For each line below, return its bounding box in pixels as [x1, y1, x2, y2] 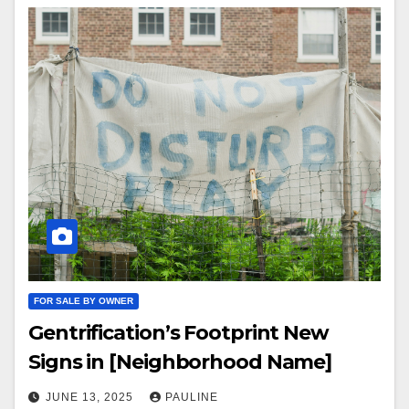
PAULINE [165, 391, 218, 404]
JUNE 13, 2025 [46, 391, 137, 404]
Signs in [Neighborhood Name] [28, 350, 332, 375]
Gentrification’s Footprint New [28, 320, 329, 346]
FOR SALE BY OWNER [34, 296, 133, 307]
